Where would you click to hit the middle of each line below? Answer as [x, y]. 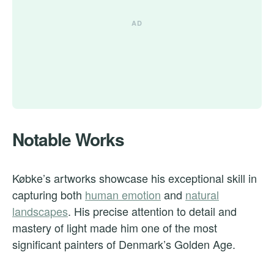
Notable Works [68, 139]
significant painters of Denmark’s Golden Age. [124, 244]
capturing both [49, 194]
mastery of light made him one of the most [115, 227]
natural [202, 194]
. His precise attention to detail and [152, 211]
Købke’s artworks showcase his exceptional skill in [135, 178]
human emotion [123, 194]
